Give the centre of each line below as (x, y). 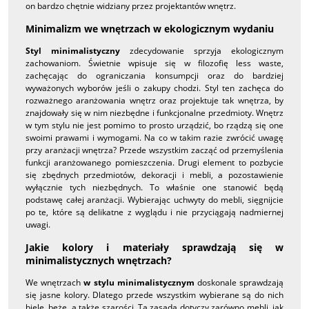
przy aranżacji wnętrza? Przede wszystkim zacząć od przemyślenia (154, 150)
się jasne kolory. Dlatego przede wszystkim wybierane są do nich (154, 295)
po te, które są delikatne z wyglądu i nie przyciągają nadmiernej (154, 212)
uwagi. (38, 224)
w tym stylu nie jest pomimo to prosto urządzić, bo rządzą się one (154, 125)
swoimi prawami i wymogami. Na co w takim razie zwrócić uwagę (154, 137)
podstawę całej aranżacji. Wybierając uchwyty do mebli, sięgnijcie (154, 199)
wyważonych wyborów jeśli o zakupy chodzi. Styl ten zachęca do (154, 88)
